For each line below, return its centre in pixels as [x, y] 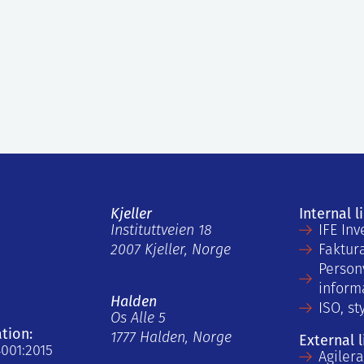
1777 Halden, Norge [171, 338]
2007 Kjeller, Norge [171, 250]
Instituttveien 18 [161, 231]
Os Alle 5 [138, 318]
